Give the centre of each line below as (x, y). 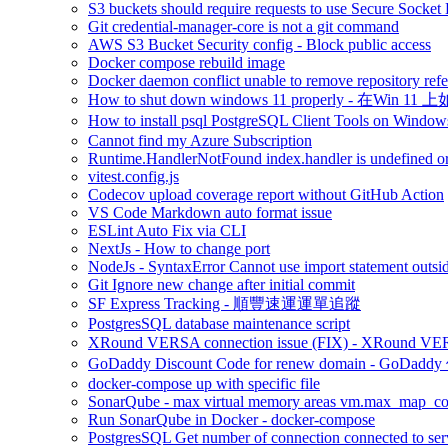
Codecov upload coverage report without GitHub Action (266, 194)
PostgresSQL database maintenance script (219, 323)
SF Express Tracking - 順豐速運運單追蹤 (224, 303)
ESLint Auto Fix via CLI (167, 230)
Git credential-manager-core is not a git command (243, 26)
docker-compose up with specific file (204, 383)
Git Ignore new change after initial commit (221, 284)
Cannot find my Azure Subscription (200, 140)
